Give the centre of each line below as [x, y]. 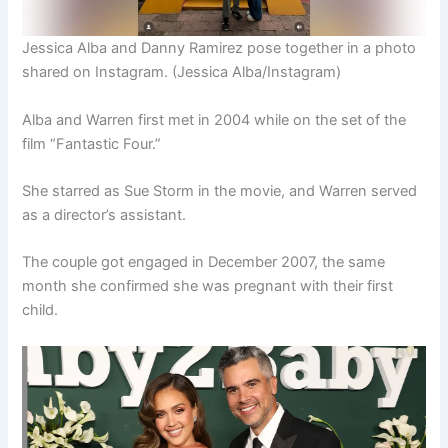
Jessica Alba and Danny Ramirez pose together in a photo [219, 48]
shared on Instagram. [95, 72]
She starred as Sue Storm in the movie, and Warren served [220, 190]
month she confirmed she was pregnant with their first [208, 286]
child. [40, 310]
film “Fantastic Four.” [92, 143]
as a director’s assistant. [104, 214]
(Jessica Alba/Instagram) [257, 72]
